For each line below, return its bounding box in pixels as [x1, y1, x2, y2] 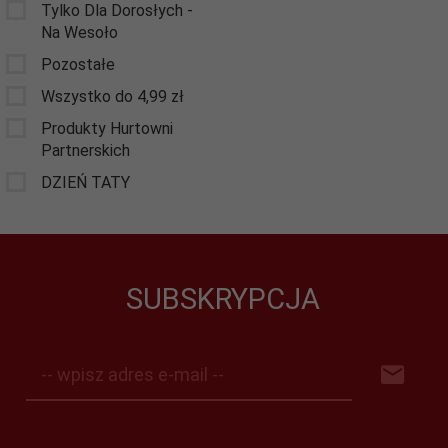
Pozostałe [41, 54, 115, 74]
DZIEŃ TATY [41, 172, 130, 192]
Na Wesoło [41, 22, 118, 42]
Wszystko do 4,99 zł [41, 86, 184, 106]
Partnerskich [41, 140, 130, 160]
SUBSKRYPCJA [126, 281, 320, 316]
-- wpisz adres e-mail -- [40, 363, 224, 385]
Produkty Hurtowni [41, 118, 173, 138]
